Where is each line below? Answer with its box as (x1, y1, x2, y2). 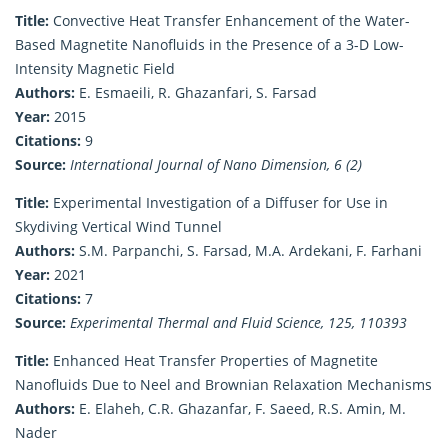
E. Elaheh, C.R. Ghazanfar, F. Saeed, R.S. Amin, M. (75, 398, 406, 418)
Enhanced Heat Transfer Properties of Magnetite (49, 350, 378, 370)
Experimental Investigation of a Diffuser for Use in (49, 192, 388, 212)
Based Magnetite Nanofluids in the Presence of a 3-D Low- (15, 34, 404, 54)
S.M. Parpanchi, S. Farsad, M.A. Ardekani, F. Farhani (75, 240, 422, 260)
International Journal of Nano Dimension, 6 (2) (70, 154, 362, 174)
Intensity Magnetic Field (15, 58, 175, 78)
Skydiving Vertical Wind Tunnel (15, 216, 222, 236)
